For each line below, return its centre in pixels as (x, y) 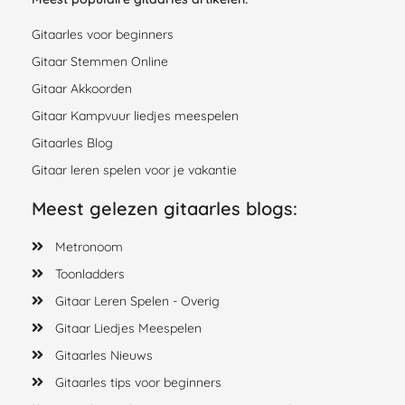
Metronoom (89, 246)
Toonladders (90, 273)
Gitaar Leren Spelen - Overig (137, 301)
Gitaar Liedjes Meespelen (128, 328)
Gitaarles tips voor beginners (138, 382)
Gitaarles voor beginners (103, 34)
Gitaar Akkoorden (82, 88)
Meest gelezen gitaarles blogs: (165, 208)
